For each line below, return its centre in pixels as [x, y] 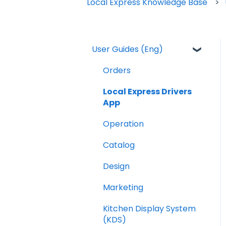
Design [116, 166]
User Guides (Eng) [127, 49]
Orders [117, 70]
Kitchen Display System [149, 208]
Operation [123, 124]
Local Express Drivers [147, 91]
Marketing [123, 187]
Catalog [119, 145]
